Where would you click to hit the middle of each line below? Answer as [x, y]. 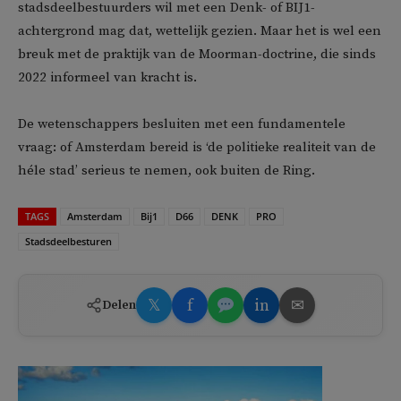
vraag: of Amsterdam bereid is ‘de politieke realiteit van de [197, 148]
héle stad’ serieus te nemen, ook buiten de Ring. [166, 171]
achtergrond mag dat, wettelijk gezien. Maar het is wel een [200, 31]
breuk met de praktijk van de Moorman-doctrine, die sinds [197, 55]
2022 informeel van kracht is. [107, 78]
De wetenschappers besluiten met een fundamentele [182, 124]
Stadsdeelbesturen [68, 242]
